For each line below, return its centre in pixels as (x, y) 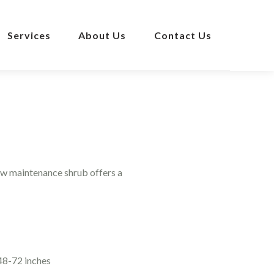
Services (29, 35)
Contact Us (183, 35)
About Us (102, 35)
